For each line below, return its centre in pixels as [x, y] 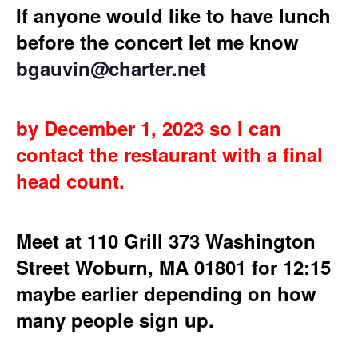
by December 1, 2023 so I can [149, 128]
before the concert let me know [160, 42]
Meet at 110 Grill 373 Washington [166, 241]
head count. [70, 181]
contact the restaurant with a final [169, 155]
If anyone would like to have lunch [173, 16]
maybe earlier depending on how [166, 294]
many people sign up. [115, 320]
